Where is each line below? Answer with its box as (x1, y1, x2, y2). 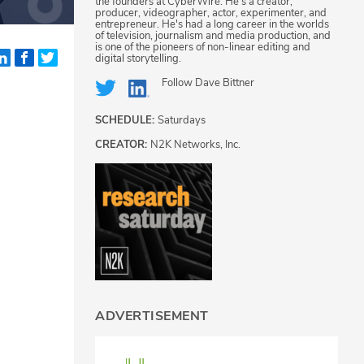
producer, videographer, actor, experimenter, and (95, 6, 327, 21)
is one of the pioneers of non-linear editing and (95, 40, 310, 55)
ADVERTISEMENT (95, 306, 209, 325)
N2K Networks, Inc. (150, 137, 240, 153)
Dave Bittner (195, 76, 254, 91)
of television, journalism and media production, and (95, 28, 331, 44)
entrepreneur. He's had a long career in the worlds (95, 17, 329, 32)
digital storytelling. (95, 51, 181, 67)
